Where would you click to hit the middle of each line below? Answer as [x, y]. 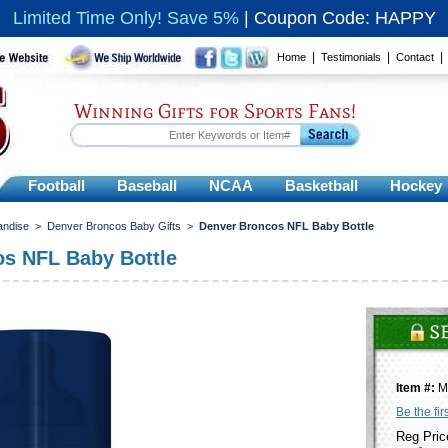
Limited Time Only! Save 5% [125, 18]
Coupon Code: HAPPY [344, 18]
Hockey [416, 185]
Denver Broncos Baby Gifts [114, 226]
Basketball [321, 185]
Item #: [417, 388]
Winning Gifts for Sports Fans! [215, 111]
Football [56, 185]
